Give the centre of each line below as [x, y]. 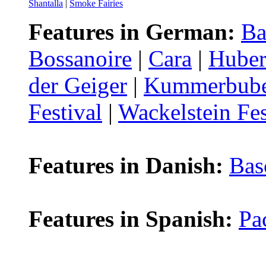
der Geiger [78, 85]
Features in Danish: [126, 165]
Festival [65, 112]
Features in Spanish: [131, 219]
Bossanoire [80, 58]
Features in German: [132, 32]
